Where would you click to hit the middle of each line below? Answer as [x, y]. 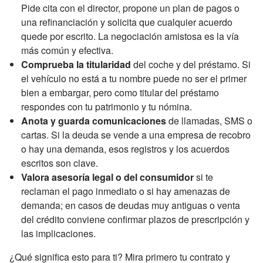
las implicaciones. [58, 233]
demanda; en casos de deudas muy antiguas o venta [131, 205]
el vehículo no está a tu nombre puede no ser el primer [134, 78]
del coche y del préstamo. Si [191, 64]
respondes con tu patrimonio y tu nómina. [107, 106]
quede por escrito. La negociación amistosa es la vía [130, 36]
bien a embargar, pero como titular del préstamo [120, 92]
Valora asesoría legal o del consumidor [107, 177]
